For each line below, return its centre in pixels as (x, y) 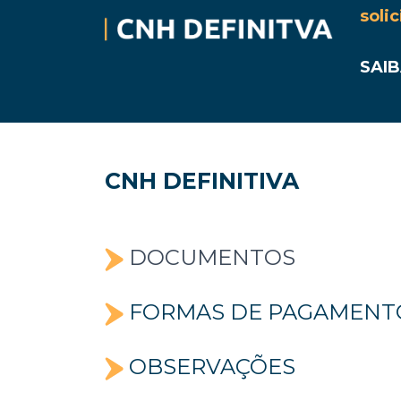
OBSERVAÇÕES (209, 367)
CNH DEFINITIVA (202, 181)
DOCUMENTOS (209, 257)
